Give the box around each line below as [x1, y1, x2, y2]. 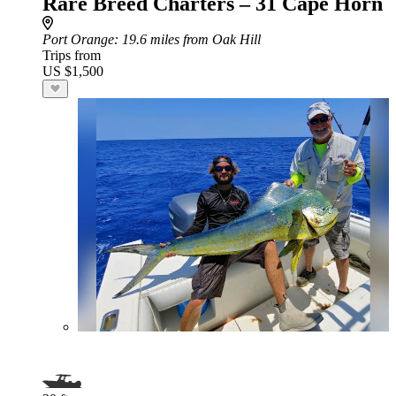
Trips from [42, 48, 101, 63]
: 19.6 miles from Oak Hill [114, 32, 261, 47]
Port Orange [42, 32, 114, 47]
